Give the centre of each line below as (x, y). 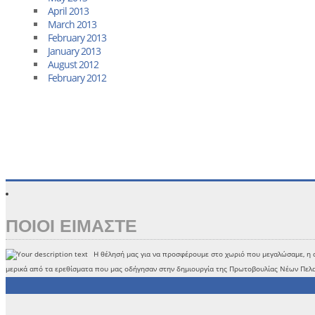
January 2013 (74, 51)
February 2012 (77, 78)
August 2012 (73, 64)
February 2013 (77, 38)
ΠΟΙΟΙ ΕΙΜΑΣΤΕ (71, 226)
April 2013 (68, 11)
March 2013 (72, 24)
